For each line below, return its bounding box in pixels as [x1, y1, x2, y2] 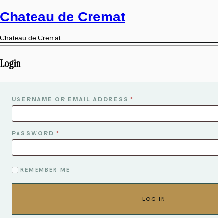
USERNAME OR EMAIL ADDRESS [12, 95, 131, 103]
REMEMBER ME [20, 166, 71, 173]
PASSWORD [12, 129, 56, 137]
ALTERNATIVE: [10, 162, 65, 169]
